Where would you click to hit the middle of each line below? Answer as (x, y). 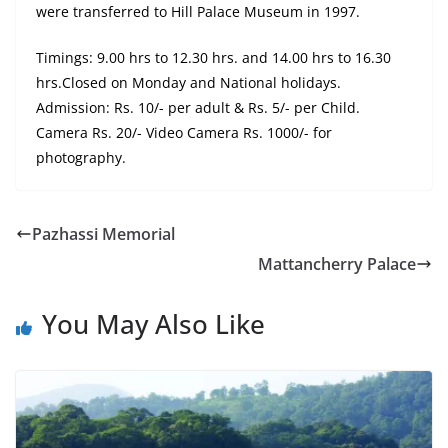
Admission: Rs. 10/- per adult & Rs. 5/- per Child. (198, 108)
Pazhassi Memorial (103, 234)
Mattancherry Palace (337, 264)
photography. (81, 158)
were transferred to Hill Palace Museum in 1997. (198, 12)
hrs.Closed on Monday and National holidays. (188, 83)
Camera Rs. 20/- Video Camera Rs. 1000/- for (184, 133)
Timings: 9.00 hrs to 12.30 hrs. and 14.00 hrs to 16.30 (213, 58)
